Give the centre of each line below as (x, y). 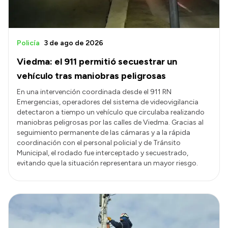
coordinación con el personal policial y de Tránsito (99, 143)
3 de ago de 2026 (74, 43)
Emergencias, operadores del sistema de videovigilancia (108, 102)
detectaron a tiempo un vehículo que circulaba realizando (111, 112)
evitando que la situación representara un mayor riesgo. (107, 163)
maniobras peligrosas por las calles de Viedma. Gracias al (110, 123)
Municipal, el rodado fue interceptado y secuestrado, (103, 153)
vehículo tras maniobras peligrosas (91, 76)
